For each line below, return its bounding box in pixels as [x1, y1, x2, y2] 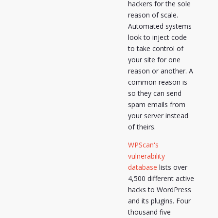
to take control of [127, 43, 183, 53]
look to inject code [127, 32, 187, 42]
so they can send [127, 88, 182, 98]
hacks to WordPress [127, 184, 191, 194]
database [127, 162, 157, 172]
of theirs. [127, 122, 156, 131]
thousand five [127, 207, 171, 217]
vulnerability [127, 151, 165, 161]
